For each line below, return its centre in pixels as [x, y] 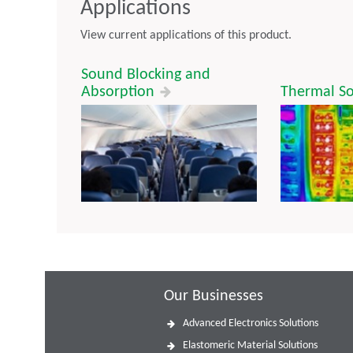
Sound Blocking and [146, 75]
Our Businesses [213, 297]
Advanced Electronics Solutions [250, 324]
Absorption [120, 93]
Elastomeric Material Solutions [250, 345]
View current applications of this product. [186, 36]
